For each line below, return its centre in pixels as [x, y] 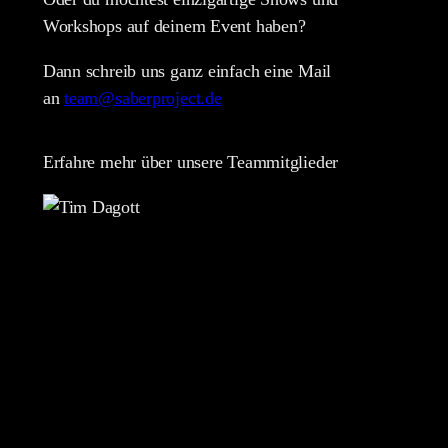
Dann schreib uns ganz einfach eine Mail [187, 70]
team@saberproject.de [143, 97]
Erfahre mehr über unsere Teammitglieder [190, 161]
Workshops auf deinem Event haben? [174, 25]
